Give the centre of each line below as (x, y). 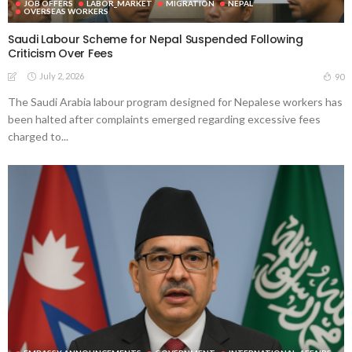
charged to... (38, 136)
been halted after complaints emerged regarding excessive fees (164, 119)
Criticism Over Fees (60, 53)
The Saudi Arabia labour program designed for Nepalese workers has (175, 101)
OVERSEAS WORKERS (66, 11)
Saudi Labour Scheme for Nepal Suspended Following (156, 39)
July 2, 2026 (62, 75)
